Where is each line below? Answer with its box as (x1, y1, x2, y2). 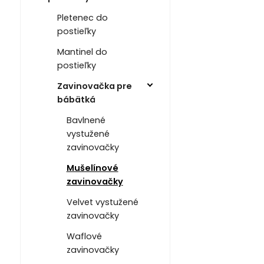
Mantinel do (57, 46, 107, 58)
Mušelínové (66, 162, 118, 174)
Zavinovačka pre (57, 80, 132, 93)
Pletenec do (57, 12, 108, 24)
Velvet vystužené (66, 196, 138, 209)
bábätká (57, 94, 95, 106)
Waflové (66, 230, 102, 243)
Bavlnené (66, 114, 105, 127)
